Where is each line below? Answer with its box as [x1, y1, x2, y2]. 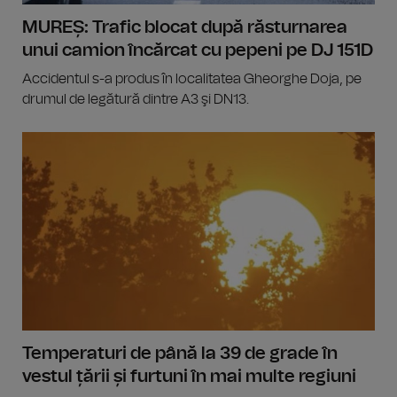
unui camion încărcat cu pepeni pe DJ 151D [22, 41, 373, 59]
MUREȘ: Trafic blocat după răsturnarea [22, 18, 347, 36]
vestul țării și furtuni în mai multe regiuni [22, 367, 356, 385]
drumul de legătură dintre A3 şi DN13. [22, 91, 249, 106]
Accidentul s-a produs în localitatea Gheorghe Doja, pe [22, 71, 362, 86]
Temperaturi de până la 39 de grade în [22, 344, 338, 362]
